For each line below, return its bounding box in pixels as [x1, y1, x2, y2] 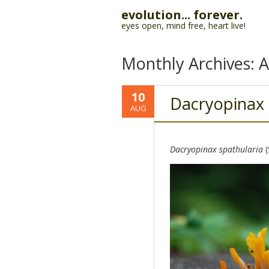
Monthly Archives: [121, 52, 259, 74]
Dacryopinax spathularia [169, 144, 263, 155]
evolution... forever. [121, 7, 243, 23]
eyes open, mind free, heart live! [121, 20, 246, 31]
